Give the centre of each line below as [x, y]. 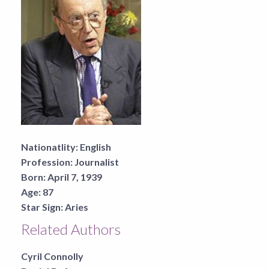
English [95, 147]
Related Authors [71, 229]
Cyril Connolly [52, 256]
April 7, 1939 [75, 177]
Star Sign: [42, 207]
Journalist [97, 162]
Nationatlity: [50, 147]
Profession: [47, 162]
